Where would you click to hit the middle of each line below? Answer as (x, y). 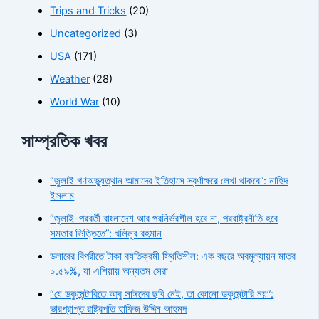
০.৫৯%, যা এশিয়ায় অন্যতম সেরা (109, 271)
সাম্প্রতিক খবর (64, 141)
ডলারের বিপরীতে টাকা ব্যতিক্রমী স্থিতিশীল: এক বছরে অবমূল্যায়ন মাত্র (173, 256)
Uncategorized (86, 33)
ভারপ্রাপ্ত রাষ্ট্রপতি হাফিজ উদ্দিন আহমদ (119, 309)
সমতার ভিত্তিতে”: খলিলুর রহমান (106, 233)
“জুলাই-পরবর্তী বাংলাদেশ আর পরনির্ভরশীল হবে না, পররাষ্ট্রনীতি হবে (164, 218)
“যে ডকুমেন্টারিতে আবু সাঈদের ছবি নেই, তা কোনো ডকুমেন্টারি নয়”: (162, 294)
